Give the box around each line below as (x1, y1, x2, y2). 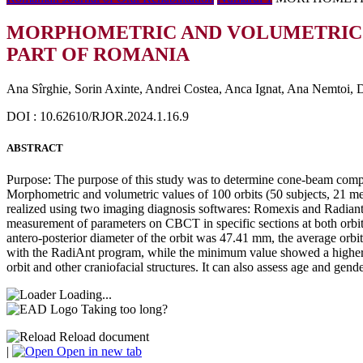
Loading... (59, 288, 112, 302)
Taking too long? (81, 302, 168, 317)
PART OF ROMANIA (6, 43, 190, 65)
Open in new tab (53, 344, 142, 359)
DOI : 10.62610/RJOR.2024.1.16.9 (6, 109, 189, 123)
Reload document (56, 330, 149, 344)
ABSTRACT (6, 141, 63, 154)
